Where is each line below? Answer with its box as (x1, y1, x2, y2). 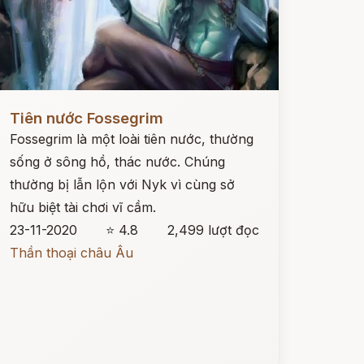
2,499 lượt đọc (167, 222, 259, 238)
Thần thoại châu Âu (9, 245, 133, 261)
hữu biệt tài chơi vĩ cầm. (9, 199, 156, 215)
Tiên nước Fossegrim (9, 109, 163, 128)
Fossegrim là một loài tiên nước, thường (9, 131, 253, 147)
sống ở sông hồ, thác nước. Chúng (9, 154, 225, 170)
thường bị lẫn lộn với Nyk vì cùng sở (9, 176, 235, 193)
